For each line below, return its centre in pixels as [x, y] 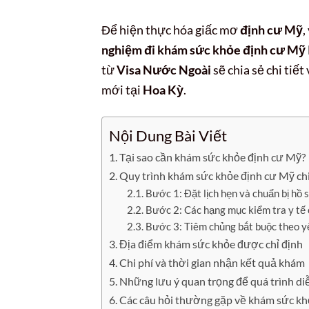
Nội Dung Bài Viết [168, 135]
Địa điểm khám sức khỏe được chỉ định [211, 245]
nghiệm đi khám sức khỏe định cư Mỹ [203, 50]
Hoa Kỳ [163, 90]
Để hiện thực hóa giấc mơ [171, 30]
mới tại [122, 90]
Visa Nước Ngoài [164, 70]
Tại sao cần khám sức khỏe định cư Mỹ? [213, 158]
